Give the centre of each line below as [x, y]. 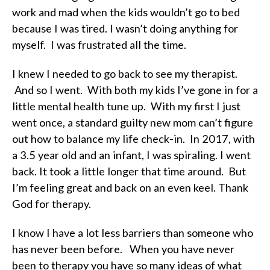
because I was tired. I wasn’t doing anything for [125, 28]
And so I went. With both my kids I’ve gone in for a [135, 90]
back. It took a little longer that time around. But [129, 171]
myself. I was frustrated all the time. [99, 45]
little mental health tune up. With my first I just [126, 106]
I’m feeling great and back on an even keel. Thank [130, 187]
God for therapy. [52, 204]
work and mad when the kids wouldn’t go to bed [126, 12]
